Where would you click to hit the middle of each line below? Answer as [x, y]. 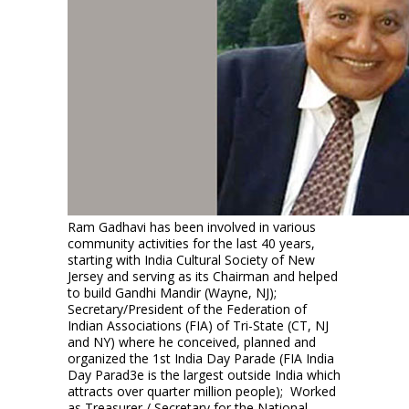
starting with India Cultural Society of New [191, 260]
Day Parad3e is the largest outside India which [204, 375]
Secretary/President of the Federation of [187, 309]
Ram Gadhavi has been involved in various [192, 227]
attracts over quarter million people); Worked [202, 391]
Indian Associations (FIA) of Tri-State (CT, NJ [198, 325]
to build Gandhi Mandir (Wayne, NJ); [172, 293]
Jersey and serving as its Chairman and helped [203, 276]
